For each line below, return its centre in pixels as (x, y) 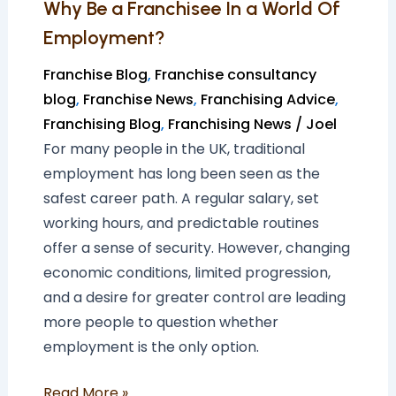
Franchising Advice (267, 100)
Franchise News (138, 100)
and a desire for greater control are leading (194, 298)
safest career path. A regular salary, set (181, 199)
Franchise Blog (95, 75)
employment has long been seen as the (181, 174)
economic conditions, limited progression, (187, 273)
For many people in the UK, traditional (174, 149)
